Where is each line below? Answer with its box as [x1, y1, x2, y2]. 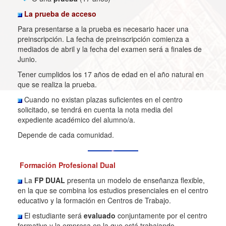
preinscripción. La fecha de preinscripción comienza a [18, 34, 189, 44]
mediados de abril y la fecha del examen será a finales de [18, 44, 202, 54]
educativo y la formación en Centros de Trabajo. [18, 195, 171, 205]
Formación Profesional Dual [20, 160, 116, 170]
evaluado [84, 210, 118, 220]
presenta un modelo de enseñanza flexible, [65, 175, 205, 185]
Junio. [18, 54, 37, 64]
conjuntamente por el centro [118, 210, 207, 220]
